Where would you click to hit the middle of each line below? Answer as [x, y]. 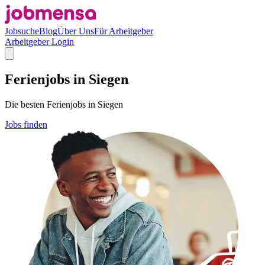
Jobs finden [26, 124]
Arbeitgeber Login [39, 42]
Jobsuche [22, 31]
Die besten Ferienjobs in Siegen [64, 104]
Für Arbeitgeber [124, 31]
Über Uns [76, 31]
